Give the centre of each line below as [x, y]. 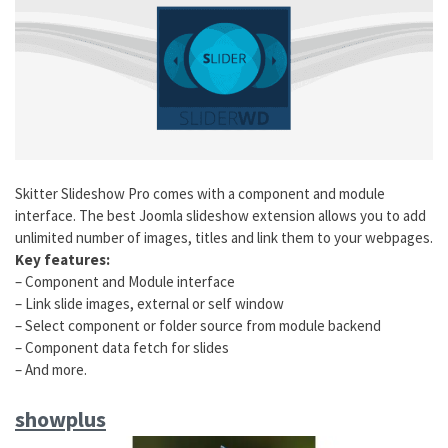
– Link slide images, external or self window [149, 303]
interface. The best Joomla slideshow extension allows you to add [220, 215]
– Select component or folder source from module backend [198, 325]
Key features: [62, 259]
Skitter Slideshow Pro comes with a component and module [200, 193]
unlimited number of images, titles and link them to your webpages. [224, 237]
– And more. [51, 369]
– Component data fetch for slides [122, 347]
